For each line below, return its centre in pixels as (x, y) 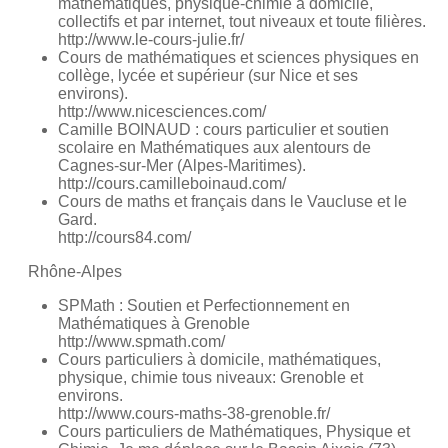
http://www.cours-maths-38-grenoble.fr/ (194, 414)
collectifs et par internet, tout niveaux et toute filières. (242, 22)
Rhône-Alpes (75, 272)
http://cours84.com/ (124, 238)
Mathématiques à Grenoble (154, 324)
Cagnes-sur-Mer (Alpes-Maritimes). (182, 166)
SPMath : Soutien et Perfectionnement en (204, 306)
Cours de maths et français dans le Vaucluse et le (232, 202)
